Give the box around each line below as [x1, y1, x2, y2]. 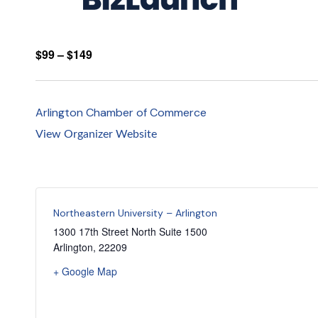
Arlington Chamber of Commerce [35, 105, 207, 121]
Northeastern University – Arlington [53, 207, 217, 220]
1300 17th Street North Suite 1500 [53, 224, 207, 239]
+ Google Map [53, 264, 117, 279]
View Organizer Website [35, 128, 157, 141]
